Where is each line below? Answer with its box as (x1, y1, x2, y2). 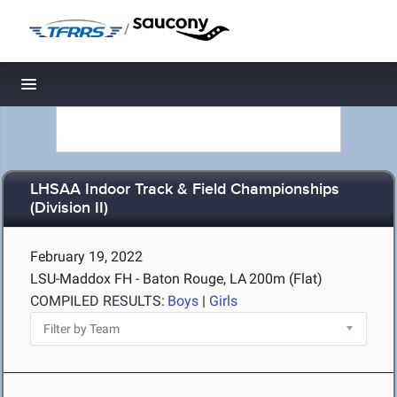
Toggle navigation (29, 80, 149, 98)
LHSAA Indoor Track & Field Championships (30, 180, 339, 200)
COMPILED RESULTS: (30, 292, 165, 309)
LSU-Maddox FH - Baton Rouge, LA (30, 270, 246, 287)
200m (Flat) (249, 270, 323, 287)
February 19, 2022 (30, 248, 143, 265)
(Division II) (30, 198, 108, 219)
